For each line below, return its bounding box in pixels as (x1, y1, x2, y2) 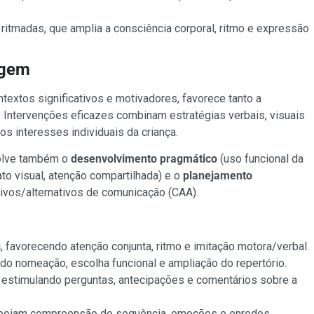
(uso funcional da (217, 152, 303, 166)
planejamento (182, 169, 252, 183)
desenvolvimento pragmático (70, 152, 217, 166)
